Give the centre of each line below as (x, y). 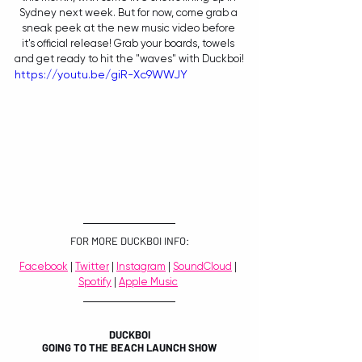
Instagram (141, 266)
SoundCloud (202, 266)
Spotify (95, 281)
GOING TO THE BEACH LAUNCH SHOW (129, 347)
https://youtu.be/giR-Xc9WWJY (101, 74)
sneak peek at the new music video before (129, 28)
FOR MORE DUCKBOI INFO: (129, 240)
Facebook (44, 266)
